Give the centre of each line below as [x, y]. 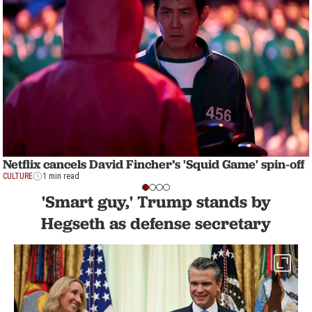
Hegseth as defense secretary [156, 224]
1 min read [61, 177]
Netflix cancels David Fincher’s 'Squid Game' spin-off [154, 164]
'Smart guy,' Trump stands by [156, 202]
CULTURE [18, 177]
